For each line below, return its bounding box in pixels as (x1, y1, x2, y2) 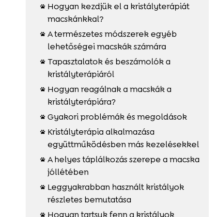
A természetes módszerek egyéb (47, 28, 177, 39)
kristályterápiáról (47, 68, 114, 79)
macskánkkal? (47, 13, 104, 24)
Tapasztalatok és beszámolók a (47, 56, 170, 67)
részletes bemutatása (47, 194, 131, 205)
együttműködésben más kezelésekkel (47, 139, 199, 150)
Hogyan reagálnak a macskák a (47, 83, 171, 94)
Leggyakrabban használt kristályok (47, 181, 184, 192)
